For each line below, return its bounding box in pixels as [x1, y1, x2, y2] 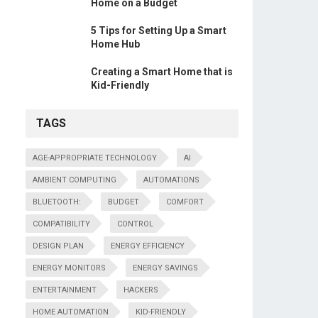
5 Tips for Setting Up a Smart [91, 25, 226, 36]
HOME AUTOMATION [33, 307, 109, 317]
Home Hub [91, 38, 140, 50]
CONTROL [117, 219, 153, 229]
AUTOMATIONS [143, 175, 199, 185]
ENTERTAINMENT [33, 285, 97, 295]
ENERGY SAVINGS [133, 263, 198, 273]
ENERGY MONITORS [33, 263, 106, 273]
